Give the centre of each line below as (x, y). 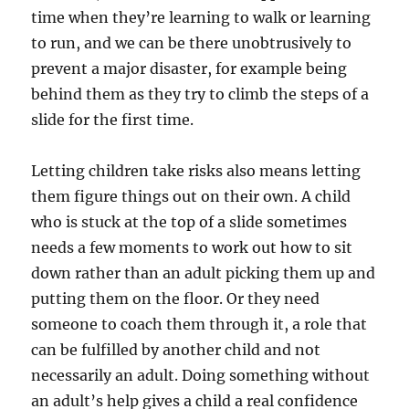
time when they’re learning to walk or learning (201, 18)
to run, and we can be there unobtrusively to (192, 43)
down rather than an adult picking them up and (204, 273)
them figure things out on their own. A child (191, 197)
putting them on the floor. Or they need (176, 299)
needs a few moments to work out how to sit (192, 248)
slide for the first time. (113, 120)
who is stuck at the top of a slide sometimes (189, 222)
